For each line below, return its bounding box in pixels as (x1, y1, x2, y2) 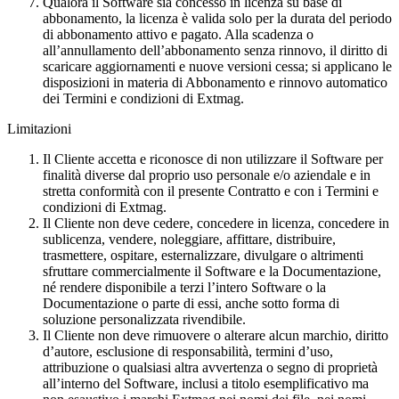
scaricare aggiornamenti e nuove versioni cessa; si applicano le (43, 58, 392, 74)
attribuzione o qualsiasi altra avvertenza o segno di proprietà (43, 359, 378, 375)
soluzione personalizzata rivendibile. (43, 311, 246, 327)
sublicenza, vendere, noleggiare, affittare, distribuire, (43, 231, 336, 247)
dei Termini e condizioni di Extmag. (43, 90, 244, 106)
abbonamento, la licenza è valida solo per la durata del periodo (43, 10, 392, 26)
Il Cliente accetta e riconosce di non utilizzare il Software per (43, 151, 383, 167)
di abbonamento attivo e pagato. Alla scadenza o (43, 26, 313, 42)
